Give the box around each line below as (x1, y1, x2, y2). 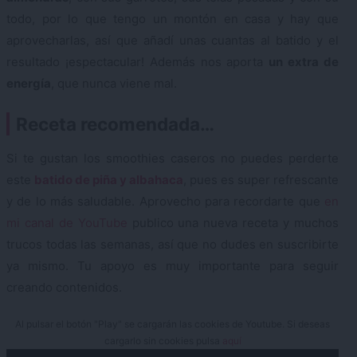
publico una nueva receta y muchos (127, 214, 339, 230)
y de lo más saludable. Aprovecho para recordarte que (6, 193, 324, 209)
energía (6, 76, 51, 92)
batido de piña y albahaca (34, 171, 183, 187)
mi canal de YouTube (6, 214, 127, 230)
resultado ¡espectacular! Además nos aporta (6, 54, 269, 70)
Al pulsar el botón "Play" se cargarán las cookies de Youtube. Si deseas (15, 318, 330, 331)
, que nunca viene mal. (51, 76, 177, 92)
